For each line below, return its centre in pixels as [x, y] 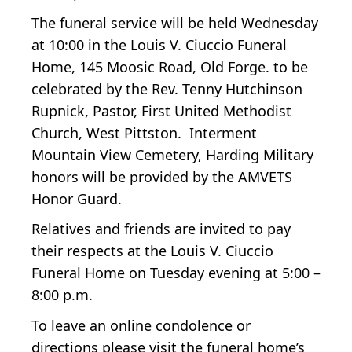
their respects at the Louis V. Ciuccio [152, 251]
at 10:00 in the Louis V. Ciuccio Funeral [159, 44]
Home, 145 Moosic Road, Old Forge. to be [170, 66]
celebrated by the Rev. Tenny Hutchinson [167, 88]
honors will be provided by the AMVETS [162, 176]
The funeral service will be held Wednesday [175, 22]
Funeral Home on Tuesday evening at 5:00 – [176, 273]
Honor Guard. [77, 198]
